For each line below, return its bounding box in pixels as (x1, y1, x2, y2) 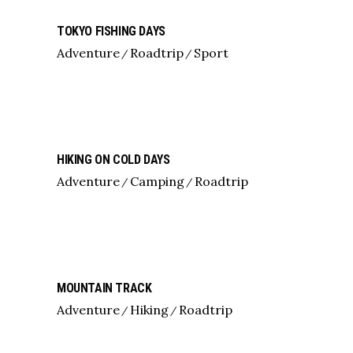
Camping (130, 173, 184, 189)
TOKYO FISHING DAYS (57, 24, 165, 39)
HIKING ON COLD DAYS (57, 152, 170, 167)
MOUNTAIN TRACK (57, 281, 152, 295)
